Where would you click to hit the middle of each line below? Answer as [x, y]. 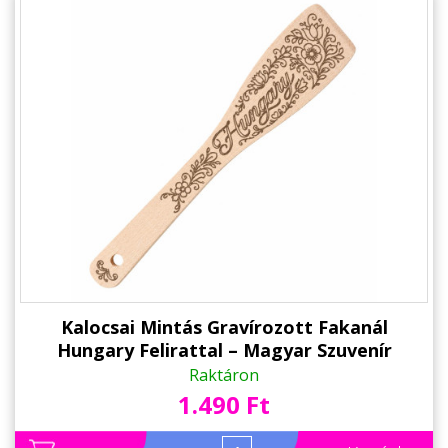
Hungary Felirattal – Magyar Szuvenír [224, 349]
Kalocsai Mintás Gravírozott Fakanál [224, 326]
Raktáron [224, 374]
